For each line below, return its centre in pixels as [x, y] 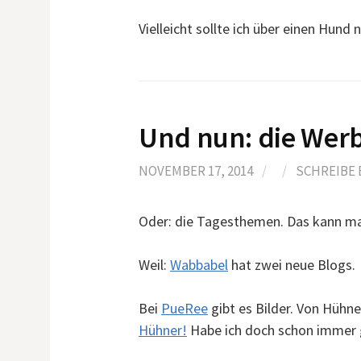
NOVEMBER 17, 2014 [196, 171]
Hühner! [163, 330]
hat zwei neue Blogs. [292, 265]
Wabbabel [199, 265]
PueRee [185, 308]
